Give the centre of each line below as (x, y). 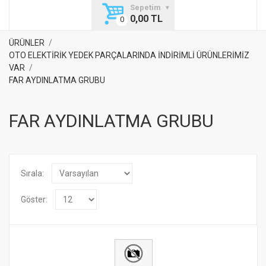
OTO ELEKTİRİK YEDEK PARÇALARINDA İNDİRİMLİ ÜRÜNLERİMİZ (129, 55)
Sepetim (145, 7)
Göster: (34, 199)
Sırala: (32, 173)
